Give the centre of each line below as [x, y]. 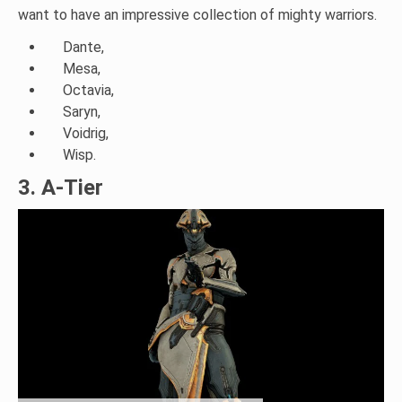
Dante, [83, 48]
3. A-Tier [61, 188]
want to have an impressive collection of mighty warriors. [197, 15]
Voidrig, [86, 134]
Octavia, [88, 91]
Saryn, [82, 112]
